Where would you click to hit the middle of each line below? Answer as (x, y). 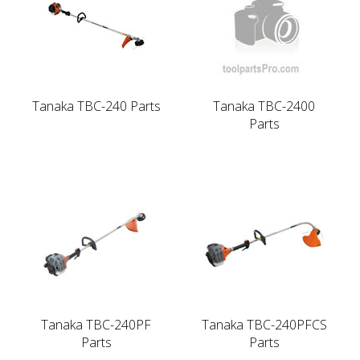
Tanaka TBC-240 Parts (96, 106)
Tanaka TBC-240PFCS (264, 324)
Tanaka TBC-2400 (264, 106)
